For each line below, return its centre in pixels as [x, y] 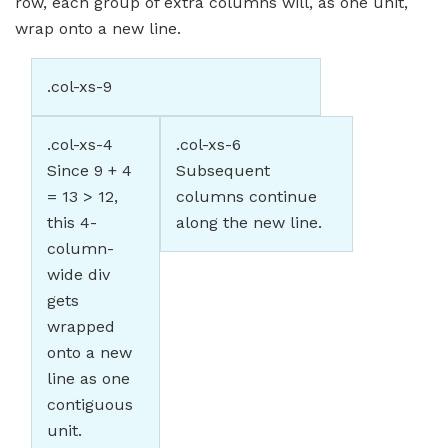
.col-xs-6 [208, 145]
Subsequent [222, 171]
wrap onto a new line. [98, 29]
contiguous [90, 405]
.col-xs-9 [79, 87]
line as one [88, 379]
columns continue [246, 197]
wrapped [81, 327]
